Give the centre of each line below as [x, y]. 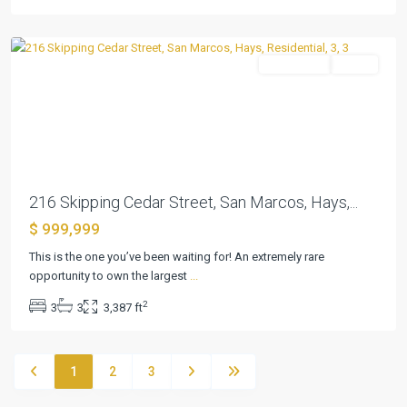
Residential [295, 65]
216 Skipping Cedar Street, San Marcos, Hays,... [194, 203]
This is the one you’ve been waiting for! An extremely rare [177, 257]
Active [354, 65]
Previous [57, 114]
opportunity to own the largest [109, 276]
